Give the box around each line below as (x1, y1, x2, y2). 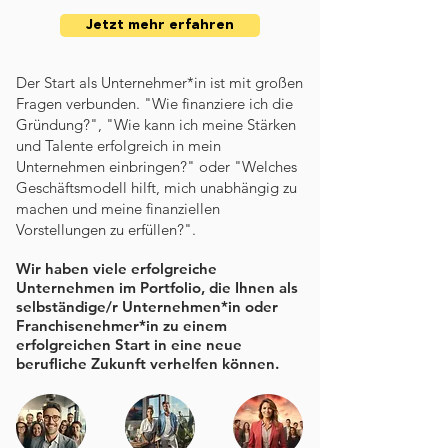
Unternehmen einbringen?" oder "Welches (16, 157, 297, 176)
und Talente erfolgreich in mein (16, 136, 221, 155)
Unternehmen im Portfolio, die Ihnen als (16, 278, 298, 297)
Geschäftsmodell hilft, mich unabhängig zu (16, 178, 297, 197)
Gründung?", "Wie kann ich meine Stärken (16, 115, 296, 134)
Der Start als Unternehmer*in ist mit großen (16, 73, 303, 92)
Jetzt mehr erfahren (86, 18, 234, 32)
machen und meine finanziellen (16, 199, 220, 218)
